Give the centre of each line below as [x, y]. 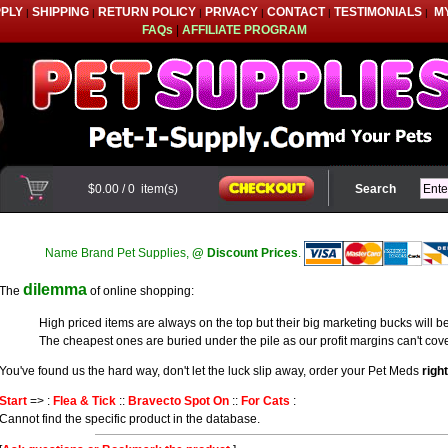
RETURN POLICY [146, 12]
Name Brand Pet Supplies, [118, 252]
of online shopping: [140, 291]
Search [375, 189]
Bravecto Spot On [178, 401]
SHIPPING [60, 12]
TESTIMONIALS [377, 12]
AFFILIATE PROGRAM [244, 30]
